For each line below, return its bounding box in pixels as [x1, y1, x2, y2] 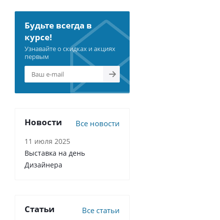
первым [25, 52, 49, 61]
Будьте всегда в [25, 20, 92, 31]
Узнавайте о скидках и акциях [25, 44, 115, 53]
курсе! [25, 31, 52, 43]
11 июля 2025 [25, 137, 70, 146]
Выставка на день [25, 148, 85, 158]
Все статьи [82, 205, 120, 215]
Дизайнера [25, 160, 62, 169]
